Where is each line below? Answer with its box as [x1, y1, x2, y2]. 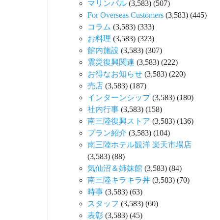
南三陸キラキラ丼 [87, 175, 150, 184]
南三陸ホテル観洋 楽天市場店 [87, 140, 192, 149]
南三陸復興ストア [87, 116, 150, 125]
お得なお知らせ [87, 69, 142, 78]
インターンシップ [87, 93, 150, 102]
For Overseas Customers [87, 10, 164, 19]
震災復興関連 [87, 57, 135, 66]
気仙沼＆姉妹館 [87, 164, 142, 172]
